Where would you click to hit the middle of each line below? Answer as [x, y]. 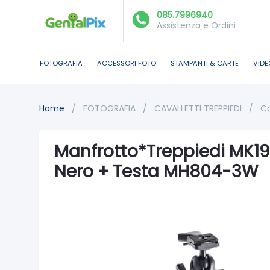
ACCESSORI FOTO [127, 63]
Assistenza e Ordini [196, 25]
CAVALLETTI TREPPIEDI [199, 108]
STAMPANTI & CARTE [205, 63]
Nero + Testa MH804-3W [156, 171]
